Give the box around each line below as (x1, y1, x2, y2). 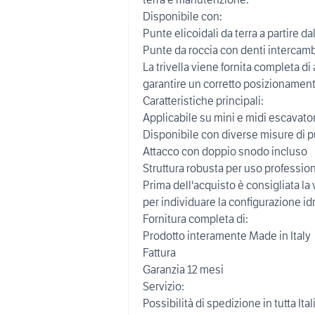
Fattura (143, 245, 176, 259)
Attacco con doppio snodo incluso (143, 144, 307, 158)
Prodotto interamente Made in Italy (143, 229, 311, 243)
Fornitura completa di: (143, 212, 248, 226)
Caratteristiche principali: (143, 94, 264, 108)
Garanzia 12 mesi (143, 262, 224, 276)
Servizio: (143, 279, 184, 293)
